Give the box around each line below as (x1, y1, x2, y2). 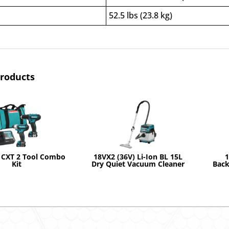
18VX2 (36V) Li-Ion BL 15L (93, 152, 182, 162)
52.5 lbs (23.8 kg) (109, 10, 173, 21)
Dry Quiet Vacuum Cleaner (91, 159, 185, 169)
